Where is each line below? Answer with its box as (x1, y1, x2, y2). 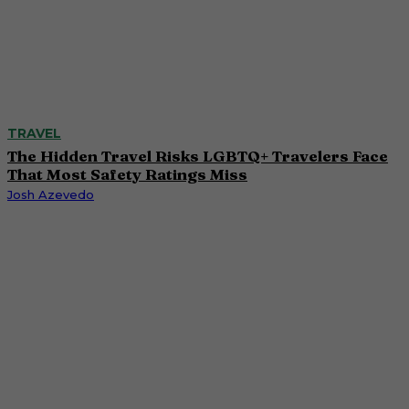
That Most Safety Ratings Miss (7, 163, 247, 184)
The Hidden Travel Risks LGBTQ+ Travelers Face (7, 145, 388, 165)
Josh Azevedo (7, 186, 94, 202)
